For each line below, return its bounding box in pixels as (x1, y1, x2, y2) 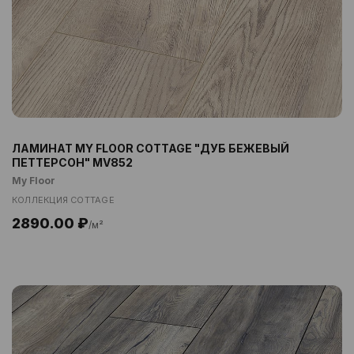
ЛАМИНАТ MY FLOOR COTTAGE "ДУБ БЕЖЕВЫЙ (12, 141, 289, 155)
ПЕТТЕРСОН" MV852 (12, 156, 133, 169)
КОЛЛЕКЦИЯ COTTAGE (12, 194, 115, 205)
